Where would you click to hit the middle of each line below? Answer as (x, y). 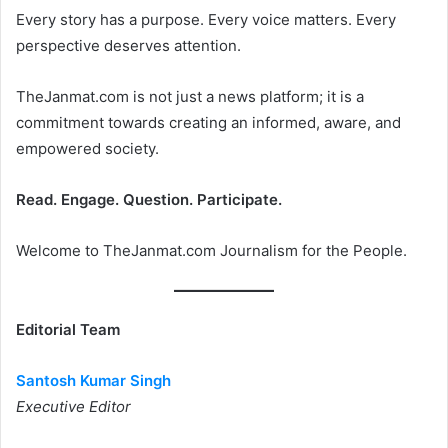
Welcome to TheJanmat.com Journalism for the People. (211, 250)
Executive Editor (73, 406)
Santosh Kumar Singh (93, 380)
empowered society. (87, 148)
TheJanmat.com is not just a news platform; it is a (190, 96)
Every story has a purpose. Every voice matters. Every (206, 19)
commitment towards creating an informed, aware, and (208, 122)
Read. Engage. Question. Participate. (149, 199)
